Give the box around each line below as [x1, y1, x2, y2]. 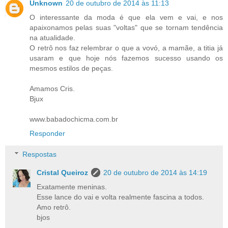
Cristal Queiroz [37, 168, 89, 177]
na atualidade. [30, 33, 75, 42]
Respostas [22, 150, 57, 159]
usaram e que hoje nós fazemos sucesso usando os [30, 53, 223, 62]
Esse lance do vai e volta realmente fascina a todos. [37, 193, 205, 202]
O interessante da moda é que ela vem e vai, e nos [30, 13, 223, 21]
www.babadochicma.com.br [30, 115, 118, 123]
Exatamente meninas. [37, 183, 107, 191]
